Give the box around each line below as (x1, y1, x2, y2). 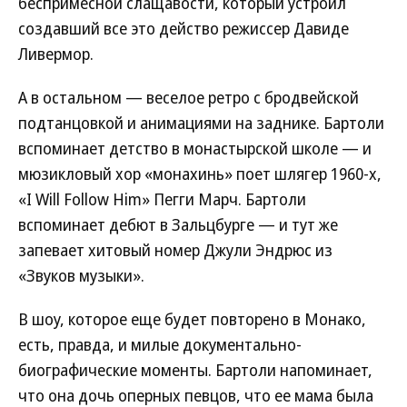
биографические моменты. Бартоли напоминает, (18, 359, 372, 381)
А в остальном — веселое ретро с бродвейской (18, 86, 359, 108)
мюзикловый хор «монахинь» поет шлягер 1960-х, (18, 163, 382, 184)
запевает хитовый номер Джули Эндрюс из (18, 239, 333, 261)
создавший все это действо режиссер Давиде (18, 17, 349, 39)
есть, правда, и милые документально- (18, 333, 302, 355)
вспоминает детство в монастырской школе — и (18, 137, 372, 159)
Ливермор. (18, 43, 94, 65)
